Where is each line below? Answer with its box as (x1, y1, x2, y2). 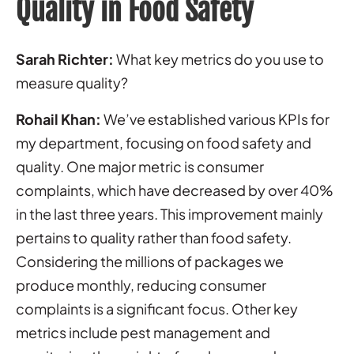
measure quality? (16, 73, 128, 92)
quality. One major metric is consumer (16, 156, 264, 175)
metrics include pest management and (16, 322, 270, 341)
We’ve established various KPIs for (101, 109, 330, 128)
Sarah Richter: (16, 49, 114, 68)
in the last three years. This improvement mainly (16, 204, 323, 223)
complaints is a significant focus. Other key (16, 299, 298, 318)
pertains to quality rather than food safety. (16, 228, 292, 247)
